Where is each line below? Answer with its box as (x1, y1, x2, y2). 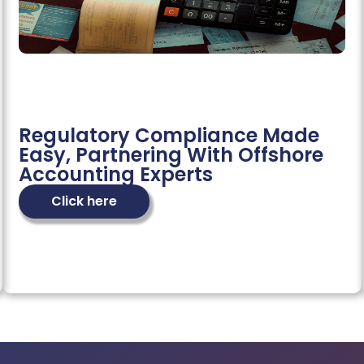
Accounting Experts (19, 161, 214, 188)
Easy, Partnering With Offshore (19, 141, 324, 169)
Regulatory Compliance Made (19, 122, 320, 149)
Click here (51, 192, 118, 211)
